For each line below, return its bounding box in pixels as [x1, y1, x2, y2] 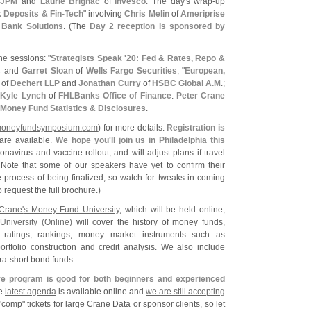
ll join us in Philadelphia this [110, 135, 226, 145]
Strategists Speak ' [51, 53, 127, 63]
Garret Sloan [22, 66, 73, 76]
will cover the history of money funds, [72, 217, 226, 227]
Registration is [167, 123, 226, 133]
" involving [83, 9, 125, 19]
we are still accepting [146, 287, 225, 296]
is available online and [56, 287, 146, 296]
